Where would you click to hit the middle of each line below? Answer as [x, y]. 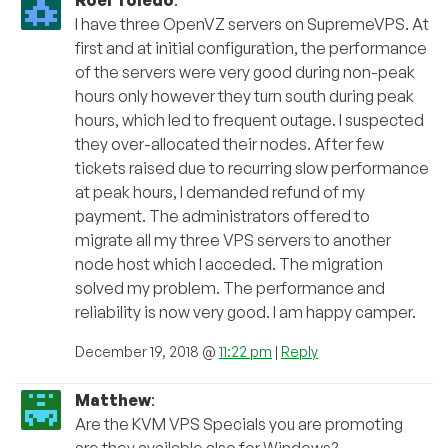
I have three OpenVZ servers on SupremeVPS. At [252, 24]
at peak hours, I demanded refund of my [220, 192]
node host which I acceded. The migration [229, 264]
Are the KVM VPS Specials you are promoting [239, 424]
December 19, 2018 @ [147, 352]
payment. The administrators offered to [222, 216]
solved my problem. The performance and [230, 288]
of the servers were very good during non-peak [245, 72]
